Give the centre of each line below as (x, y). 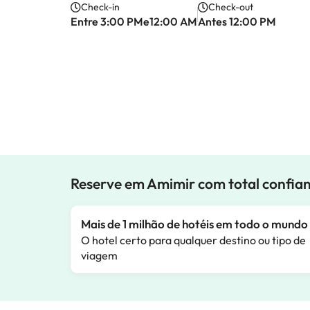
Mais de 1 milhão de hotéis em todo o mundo (194, 224)
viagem (99, 255)
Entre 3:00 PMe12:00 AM (134, 21)
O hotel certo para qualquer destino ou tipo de (193, 240)
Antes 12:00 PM (237, 21)
